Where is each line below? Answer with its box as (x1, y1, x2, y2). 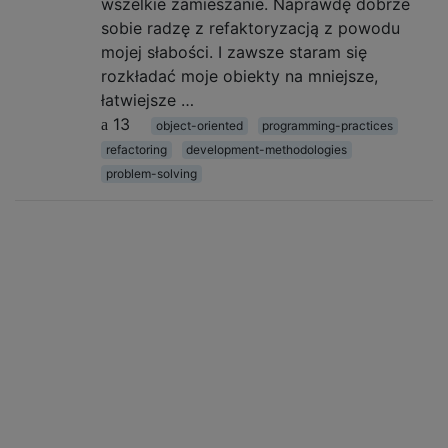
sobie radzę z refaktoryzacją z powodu (101, 18, 400, 38)
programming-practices (262, 118, 394, 133)
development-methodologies (186, 142, 348, 157)
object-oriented (155, 118, 243, 133)
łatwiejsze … (101, 90, 194, 110)
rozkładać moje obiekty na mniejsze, (101, 66, 378, 86)
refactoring (105, 142, 167, 157)
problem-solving (105, 166, 197, 181)
